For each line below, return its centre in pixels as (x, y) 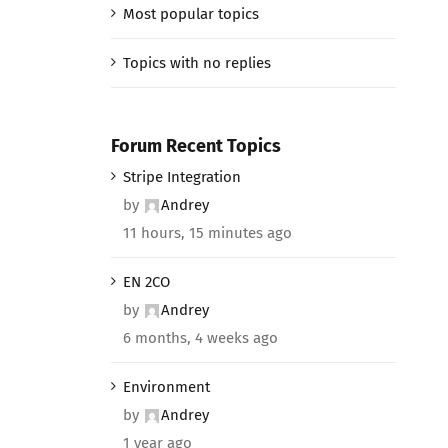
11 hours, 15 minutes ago (207, 232)
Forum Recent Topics (195, 145)
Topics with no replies (196, 62)
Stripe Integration (181, 176)
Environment (166, 386)
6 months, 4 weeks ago (200, 337)
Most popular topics (190, 13)
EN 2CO (146, 281)
